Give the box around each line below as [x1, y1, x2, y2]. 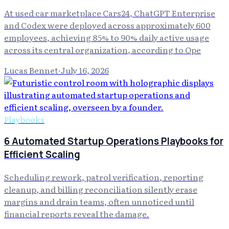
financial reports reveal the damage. [4, 207, 149, 220]
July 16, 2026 [61, 63, 109, 76]
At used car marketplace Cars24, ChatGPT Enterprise [4, 6, 215, 19]
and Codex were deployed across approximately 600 [4, 18, 211, 31]
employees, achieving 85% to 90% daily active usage [4, 31, 209, 43]
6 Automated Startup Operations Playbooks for [4, 134, 223, 148]
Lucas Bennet [4, 63, 58, 76]
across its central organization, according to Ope [4, 43, 201, 56]
